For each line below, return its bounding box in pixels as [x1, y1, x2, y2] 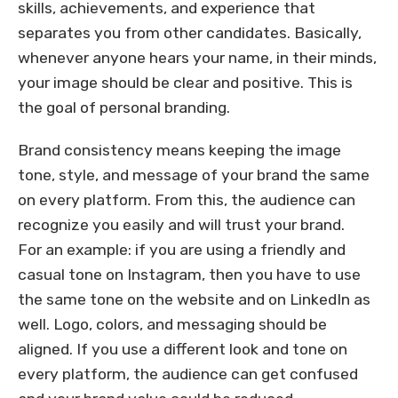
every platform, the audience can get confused [18, 365, 358, 384]
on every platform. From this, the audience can [18, 191, 355, 210]
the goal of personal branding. [18, 99, 230, 117]
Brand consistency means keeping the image [18, 141, 341, 160]
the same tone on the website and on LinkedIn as [18, 291, 370, 309]
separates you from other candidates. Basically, [18, 24, 362, 43]
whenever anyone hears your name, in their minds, [18, 49, 377, 68]
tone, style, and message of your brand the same [18, 166, 370, 185]
